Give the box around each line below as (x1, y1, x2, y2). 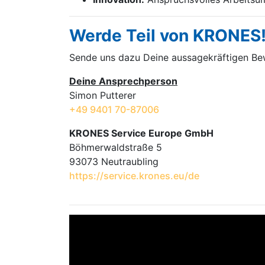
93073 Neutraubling (69, 156, 159, 167)
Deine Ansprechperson (69, 75, 177, 87)
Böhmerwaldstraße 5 (69, 141, 162, 153)
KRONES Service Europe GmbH (69, 127, 214, 139)
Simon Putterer (69, 89, 136, 101)
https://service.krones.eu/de (69, 170, 199, 182)
